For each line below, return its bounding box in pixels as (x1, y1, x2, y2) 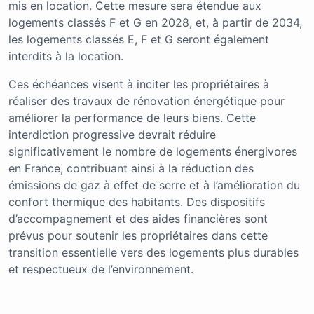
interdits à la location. (8, 49, 123, 64)
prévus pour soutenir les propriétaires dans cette (8, 228, 268, 243)
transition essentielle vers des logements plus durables (8, 245, 299, 260)
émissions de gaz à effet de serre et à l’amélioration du (8, 178, 300, 193)
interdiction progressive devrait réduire (8, 128, 216, 142)
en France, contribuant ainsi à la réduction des (8, 161, 254, 176)
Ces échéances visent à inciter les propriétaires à (8, 77, 269, 92)
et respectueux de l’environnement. (8, 262, 193, 277)
